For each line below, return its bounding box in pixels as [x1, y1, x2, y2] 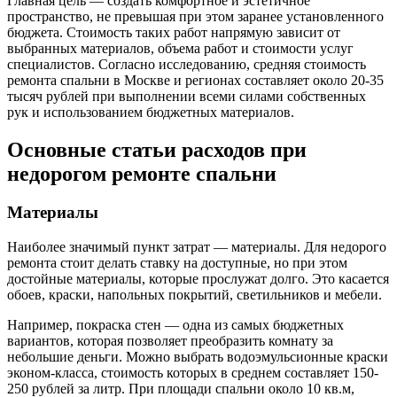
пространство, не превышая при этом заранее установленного [7, 8, 384, 24]
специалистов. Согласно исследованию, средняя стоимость [7, 56, 366, 72]
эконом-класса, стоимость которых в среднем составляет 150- [7, 365, 378, 381]
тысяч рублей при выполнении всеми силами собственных [7, 88, 366, 104]
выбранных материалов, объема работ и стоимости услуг [7, 40, 354, 56]
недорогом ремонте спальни [7, 161, 276, 185]
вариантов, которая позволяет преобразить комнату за [7, 333, 333, 349]
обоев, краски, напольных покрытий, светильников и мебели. [7, 287, 382, 303]
